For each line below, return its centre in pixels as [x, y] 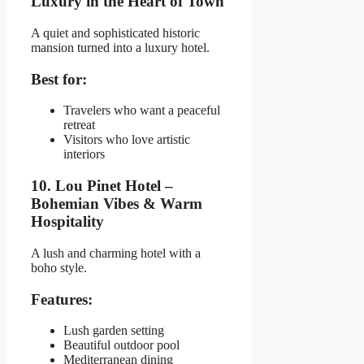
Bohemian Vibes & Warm [117, 204]
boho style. [59, 267]
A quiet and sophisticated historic [115, 33]
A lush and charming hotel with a [116, 253]
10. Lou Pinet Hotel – [102, 186]
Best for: [59, 79]
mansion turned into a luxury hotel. [120, 48]
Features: [62, 299]
